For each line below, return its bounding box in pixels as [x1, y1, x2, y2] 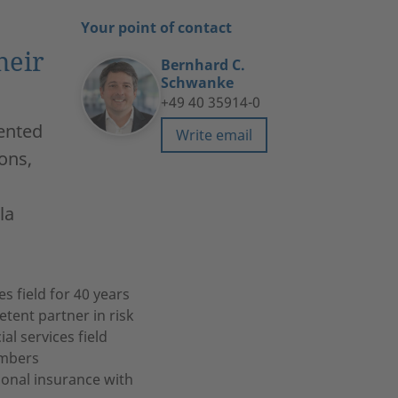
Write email [176, 124, 252, 145]
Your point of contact [81, 17, 232, 37]
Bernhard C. [161, 54, 245, 75]
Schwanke [161, 72, 234, 92]
